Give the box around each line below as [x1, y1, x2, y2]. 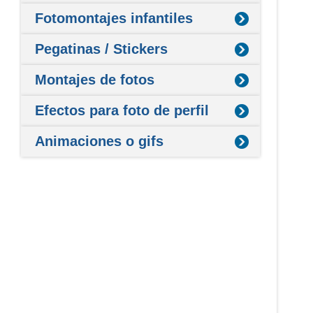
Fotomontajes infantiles [35, 10, 194, 26]
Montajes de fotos [35, 71, 155, 87]
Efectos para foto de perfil [35, 102, 210, 118]
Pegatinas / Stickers [35, 41, 168, 57]
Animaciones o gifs [35, 133, 164, 149]
